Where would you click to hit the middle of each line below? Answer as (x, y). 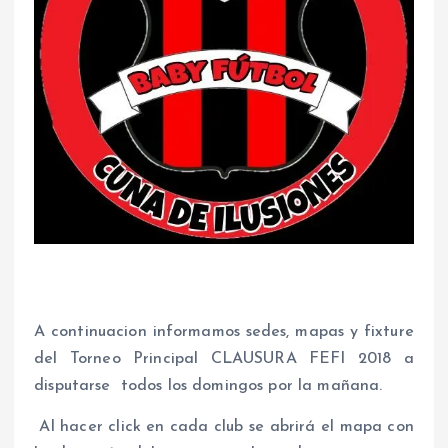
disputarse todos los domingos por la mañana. (208, 386)
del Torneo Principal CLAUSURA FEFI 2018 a (224, 359)
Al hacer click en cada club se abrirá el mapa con (224, 427)
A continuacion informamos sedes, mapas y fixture (224, 332)
